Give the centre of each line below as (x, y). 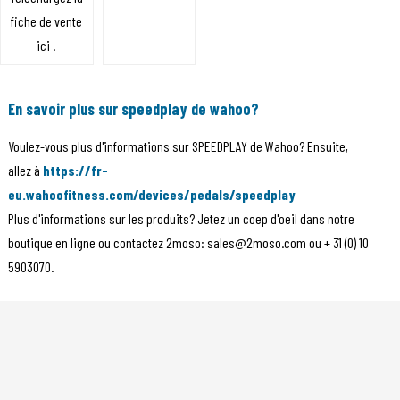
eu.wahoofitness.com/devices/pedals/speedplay (151, 194)
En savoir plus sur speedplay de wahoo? (133, 108)
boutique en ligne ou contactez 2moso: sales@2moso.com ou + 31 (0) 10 (188, 242)
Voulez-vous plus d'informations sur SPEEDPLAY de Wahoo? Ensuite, (178, 146)
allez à (25, 170)
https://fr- (75, 170)
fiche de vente (47, 21)
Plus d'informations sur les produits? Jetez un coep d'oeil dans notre (181, 218)
